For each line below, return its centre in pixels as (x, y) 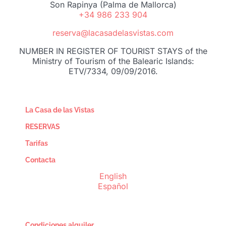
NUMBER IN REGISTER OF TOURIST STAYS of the (113, 51)
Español (113, 186)
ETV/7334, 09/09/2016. (113, 71)
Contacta (40, 160)
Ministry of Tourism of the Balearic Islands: (113, 61)
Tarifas (37, 144)
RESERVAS (43, 127)
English (113, 176)
